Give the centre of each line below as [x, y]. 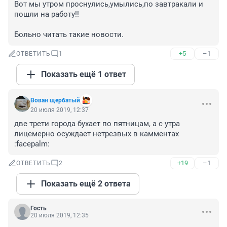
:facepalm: [32, 144]
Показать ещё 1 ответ [84, 74]
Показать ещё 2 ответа [86, 184]
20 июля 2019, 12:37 [60, 110]
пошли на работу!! [47, 14]
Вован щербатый [55, 101]
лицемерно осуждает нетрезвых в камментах [97, 134]
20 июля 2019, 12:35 [60, 216]
